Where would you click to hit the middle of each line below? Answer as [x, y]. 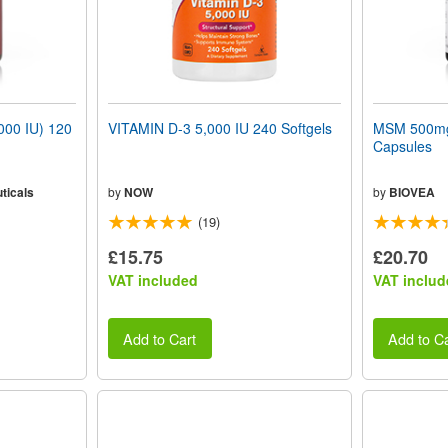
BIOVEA [411, 192]
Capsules [402, 146]
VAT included [152, 280]
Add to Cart [160, 338]
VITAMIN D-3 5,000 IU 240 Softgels [219, 128]
